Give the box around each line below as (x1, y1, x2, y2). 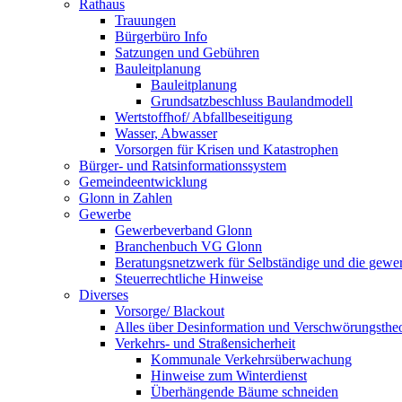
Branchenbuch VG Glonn (115, 239, 262, 254)
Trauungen (115, 13, 176, 28)
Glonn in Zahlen (79, 190, 172, 205)
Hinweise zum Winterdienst (151, 368, 307, 383)
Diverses (79, 287, 128, 302)
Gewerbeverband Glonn (115, 223, 252, 238)
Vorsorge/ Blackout (115, 303, 224, 319)
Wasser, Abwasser (115, 126, 217, 141)
